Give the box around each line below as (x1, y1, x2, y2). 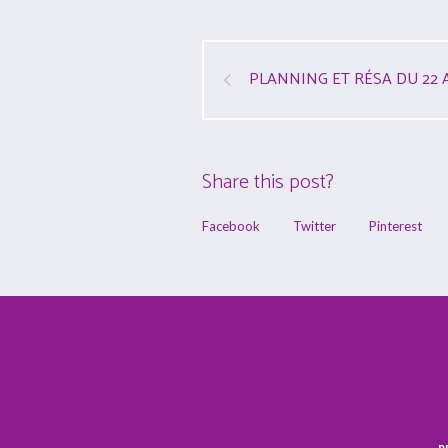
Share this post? (202, 166, 334, 199)
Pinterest (369, 218, 422, 234)
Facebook (202, 218, 260, 234)
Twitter (293, 218, 336, 234)
